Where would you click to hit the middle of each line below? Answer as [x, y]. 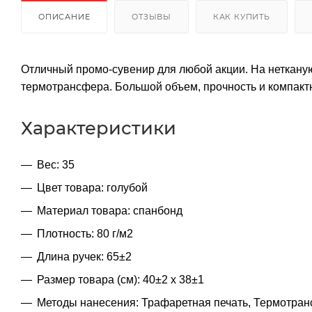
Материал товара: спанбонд [110, 210]
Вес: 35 [56, 164]
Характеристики [99, 127]
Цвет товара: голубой [92, 187]
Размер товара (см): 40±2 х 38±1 [120, 279]
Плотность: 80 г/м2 [85, 233]
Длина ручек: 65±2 [84, 256]
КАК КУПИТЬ [241, 16]
